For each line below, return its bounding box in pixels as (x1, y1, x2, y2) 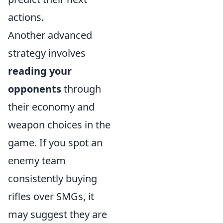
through (61, 82, 101, 96)
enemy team (8, 154, 66, 168)
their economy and (8, 100, 95, 114)
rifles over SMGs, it (8, 190, 94, 204)
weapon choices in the (8, 118, 111, 132)
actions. (8, 10, 44, 24)
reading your (8, 64, 72, 78)
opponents (8, 82, 61, 96)
